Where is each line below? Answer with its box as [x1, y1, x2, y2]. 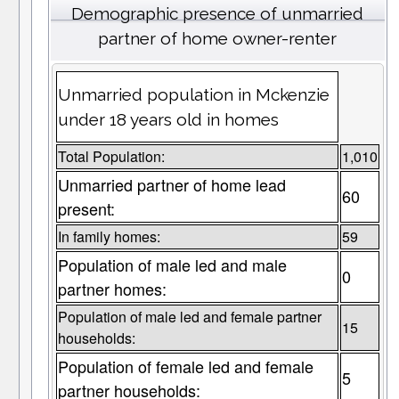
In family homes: [57, 226, 160, 248]
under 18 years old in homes [57, 110, 279, 130]
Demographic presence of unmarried [71, 4, 364, 24]
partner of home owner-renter [98, 28, 338, 49]
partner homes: [57, 277, 167, 301]
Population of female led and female [57, 354, 313, 379]
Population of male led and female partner [57, 306, 322, 328]
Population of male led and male [57, 253, 287, 277]
